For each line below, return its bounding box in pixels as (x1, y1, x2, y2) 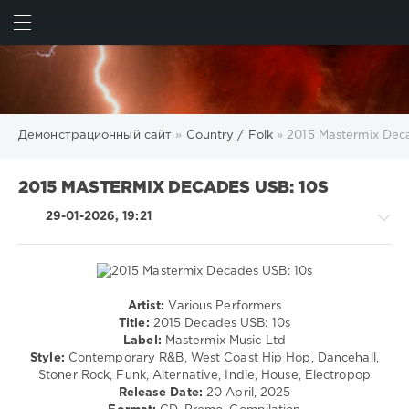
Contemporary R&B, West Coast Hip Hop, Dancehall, (64, 352, 379, 363)
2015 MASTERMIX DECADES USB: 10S (18, 181, 329, 195)
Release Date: (118, 387, 203, 398)
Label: (123, 335, 162, 346)
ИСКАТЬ (329, 22, 378, 32)
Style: (30, 352, 65, 363)
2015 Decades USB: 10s (149, 318, 290, 329)
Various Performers (164, 300, 282, 311)
